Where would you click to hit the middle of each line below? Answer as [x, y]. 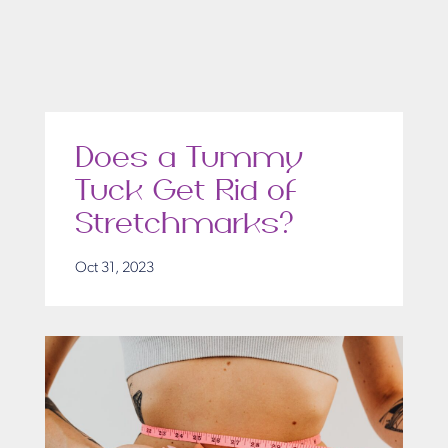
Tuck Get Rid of [185, 191]
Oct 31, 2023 [114, 269]
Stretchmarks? [186, 224]
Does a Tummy [189, 158]
